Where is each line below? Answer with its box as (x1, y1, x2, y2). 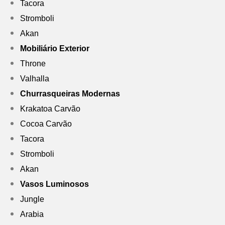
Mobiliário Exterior (20, 44, 89, 53)
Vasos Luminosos (20, 180, 89, 189)
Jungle (20, 195, 44, 204)
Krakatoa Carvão (20, 104, 80, 114)
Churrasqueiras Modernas (20, 89, 120, 98)
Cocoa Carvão (20, 120, 72, 129)
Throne (20, 59, 46, 68)
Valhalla (20, 74, 49, 83)
